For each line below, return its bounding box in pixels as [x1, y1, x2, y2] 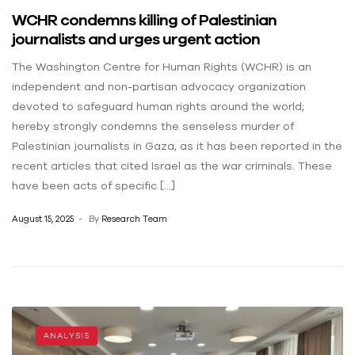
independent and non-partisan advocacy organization [12, 80, 306, 94]
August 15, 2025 [12, 213, 74, 223]
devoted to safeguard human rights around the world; [12, 100, 304, 113]
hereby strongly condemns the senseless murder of [12, 120, 294, 133]
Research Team [101, 213, 167, 223]
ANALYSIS [44, 330, 90, 340]
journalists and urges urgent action [12, 29, 260, 48]
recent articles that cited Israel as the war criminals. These [12, 159, 332, 173]
